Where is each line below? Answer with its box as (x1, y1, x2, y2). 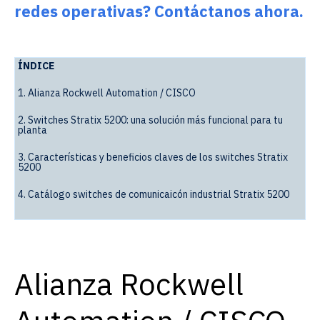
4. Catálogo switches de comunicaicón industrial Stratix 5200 (18, 187, 289, 201)
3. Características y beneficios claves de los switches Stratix (18, 150, 288, 164)
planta (18, 123, 47, 136)
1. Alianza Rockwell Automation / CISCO (18, 86, 196, 99)
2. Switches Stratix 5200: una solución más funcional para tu (18, 113, 283, 126)
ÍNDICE (18, 59, 54, 72)
